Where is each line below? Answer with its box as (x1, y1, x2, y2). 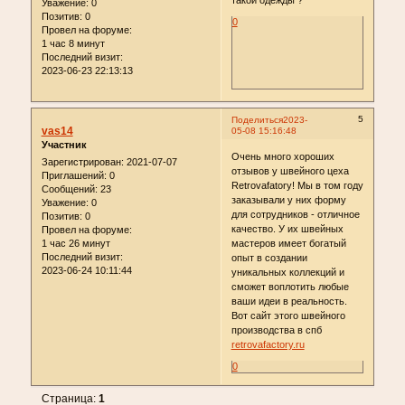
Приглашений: (41, 170, 107, 182)
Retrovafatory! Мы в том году (231, 180, 363, 192)
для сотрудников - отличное (231, 209, 360, 221)
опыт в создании (231, 252, 307, 264)
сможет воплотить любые (231, 281, 349, 293)
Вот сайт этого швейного (231, 310, 345, 322)
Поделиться (231, 114, 283, 125)
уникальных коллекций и (231, 267, 344, 278)
